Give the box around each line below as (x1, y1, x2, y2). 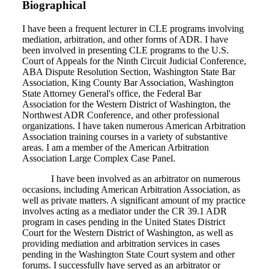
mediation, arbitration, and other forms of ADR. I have (22, 34, 228, 44)
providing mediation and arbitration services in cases (22, 238, 220, 249)
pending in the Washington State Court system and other (22, 249, 235, 259)
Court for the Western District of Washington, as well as (22, 227, 233, 238)
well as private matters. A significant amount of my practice (22, 195, 246, 205)
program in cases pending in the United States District (22, 216, 225, 227)
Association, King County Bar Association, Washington (22, 77, 234, 88)
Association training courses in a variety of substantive (22, 131, 228, 142)
